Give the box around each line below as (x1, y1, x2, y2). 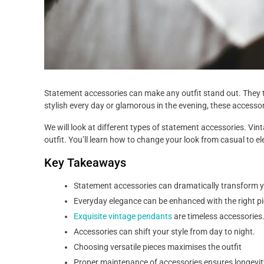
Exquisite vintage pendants (74, 212, 172, 222)
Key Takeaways (44, 156, 126, 170)
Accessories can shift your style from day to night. (74, 227, 255, 237)
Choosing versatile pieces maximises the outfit (74, 242, 242, 252)
